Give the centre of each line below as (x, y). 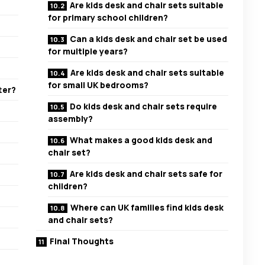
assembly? (71, 119)
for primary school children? (108, 18)
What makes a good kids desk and (141, 140)
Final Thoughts (82, 241)
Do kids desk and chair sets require (144, 106)
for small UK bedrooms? (98, 85)
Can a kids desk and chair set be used (149, 39)
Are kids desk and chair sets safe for (146, 174)
